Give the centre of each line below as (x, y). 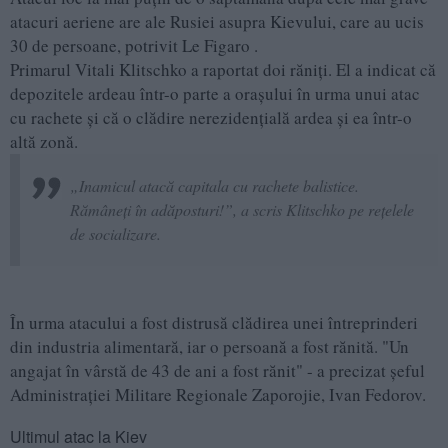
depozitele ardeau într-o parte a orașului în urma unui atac (215, 94)
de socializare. (115, 234)
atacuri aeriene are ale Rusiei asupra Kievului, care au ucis (217, 22)
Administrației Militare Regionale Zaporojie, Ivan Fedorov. (218, 395)
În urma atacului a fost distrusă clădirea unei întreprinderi (214, 323)
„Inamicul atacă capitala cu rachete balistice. (214, 186)
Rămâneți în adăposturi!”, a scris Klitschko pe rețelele (242, 210)
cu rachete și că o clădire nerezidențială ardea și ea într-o (211, 118)
